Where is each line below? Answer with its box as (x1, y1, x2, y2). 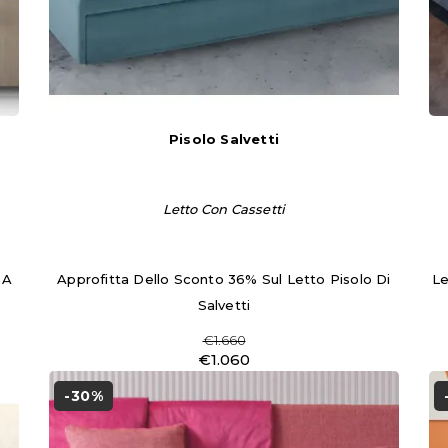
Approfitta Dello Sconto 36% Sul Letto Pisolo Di (57, 271, 391, 287)
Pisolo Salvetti (169, 131, 279, 147)
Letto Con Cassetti (162, 201, 286, 217)
